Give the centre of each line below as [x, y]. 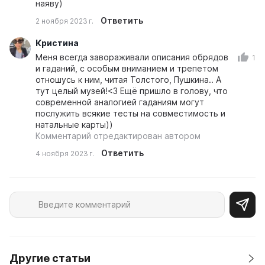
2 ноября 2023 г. [64, 21]
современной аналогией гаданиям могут [120, 102]
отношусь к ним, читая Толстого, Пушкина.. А [128, 80]
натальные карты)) [74, 125]
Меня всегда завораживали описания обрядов [132, 57]
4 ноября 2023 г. [65, 153]
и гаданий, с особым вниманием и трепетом [127, 69]
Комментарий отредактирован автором [118, 136]
